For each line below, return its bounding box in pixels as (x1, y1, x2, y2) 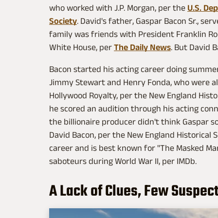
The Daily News (114, 42, 171, 53)
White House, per (49, 42, 114, 53)
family (49, 29, 73, 39)
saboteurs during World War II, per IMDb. (49, 156, 200, 166)
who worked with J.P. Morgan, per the (49, 3, 187, 13)
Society (49, 16, 77, 26)
